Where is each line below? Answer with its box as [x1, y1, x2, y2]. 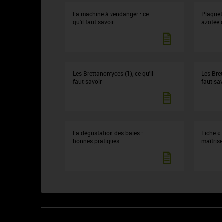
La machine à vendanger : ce [73, 10, 149, 18]
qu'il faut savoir [73, 18, 114, 26]
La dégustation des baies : [73, 129, 143, 137]
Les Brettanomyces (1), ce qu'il [73, 69, 153, 77]
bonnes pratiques [73, 137, 119, 145]
